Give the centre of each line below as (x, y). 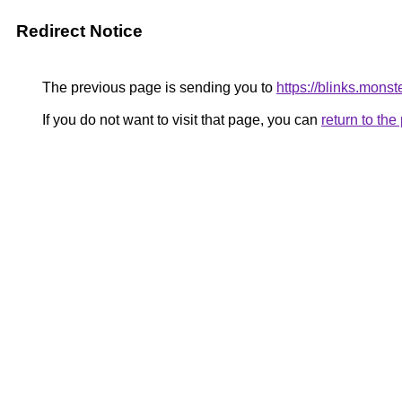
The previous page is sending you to (157, 87)
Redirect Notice (79, 31)
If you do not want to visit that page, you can (180, 120)
